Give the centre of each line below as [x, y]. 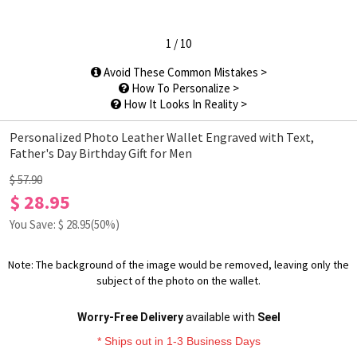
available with [220, 317]
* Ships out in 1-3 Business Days [178, 341]
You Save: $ [38, 224]
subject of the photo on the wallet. [178, 280]
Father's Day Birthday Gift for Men [101, 153]
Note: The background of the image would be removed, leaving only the [178, 265]
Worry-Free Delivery [130, 317]
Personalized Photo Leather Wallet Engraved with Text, [162, 137]
